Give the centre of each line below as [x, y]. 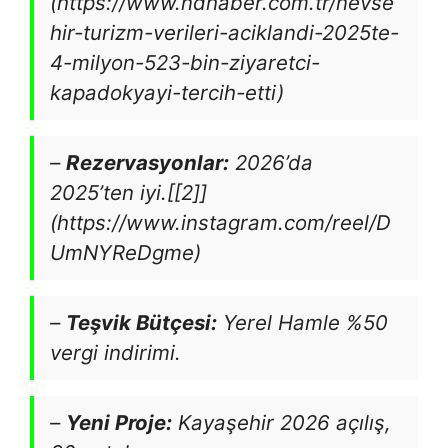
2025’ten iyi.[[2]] [128, 192]
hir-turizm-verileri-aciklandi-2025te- [224, 32]
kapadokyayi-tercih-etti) [167, 92]
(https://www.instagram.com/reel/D [220, 222]
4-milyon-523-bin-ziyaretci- [185, 62]
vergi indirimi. [115, 352]
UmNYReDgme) [125, 252]
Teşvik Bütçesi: [141, 322]
